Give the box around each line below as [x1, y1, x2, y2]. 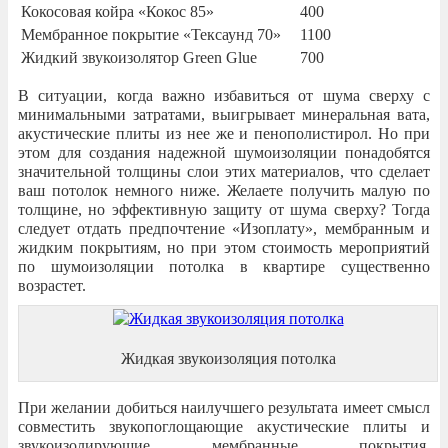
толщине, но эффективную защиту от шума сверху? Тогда [18, 200, 430, 218]
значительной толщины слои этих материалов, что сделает [18, 162, 430, 180]
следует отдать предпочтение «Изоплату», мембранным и [18, 219, 430, 237]
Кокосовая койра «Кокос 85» [21, 2, 214, 20]
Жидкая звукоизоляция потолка [120, 349, 336, 367]
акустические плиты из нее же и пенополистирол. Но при [18, 124, 430, 142]
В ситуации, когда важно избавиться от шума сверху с [18, 86, 430, 104]
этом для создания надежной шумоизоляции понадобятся [18, 143, 430, 161]
